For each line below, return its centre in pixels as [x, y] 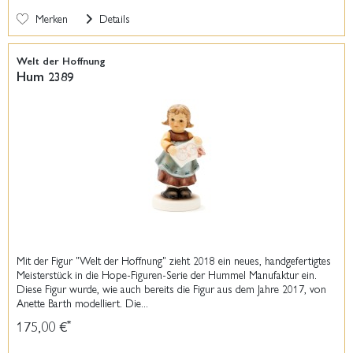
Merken [52, 18]
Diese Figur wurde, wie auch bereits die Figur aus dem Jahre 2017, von [172, 288]
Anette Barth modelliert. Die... [83, 302]
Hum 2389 [45, 76]
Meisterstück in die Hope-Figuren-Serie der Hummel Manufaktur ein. [167, 274]
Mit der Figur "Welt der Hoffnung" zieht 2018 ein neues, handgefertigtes [174, 260]
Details [113, 18]
